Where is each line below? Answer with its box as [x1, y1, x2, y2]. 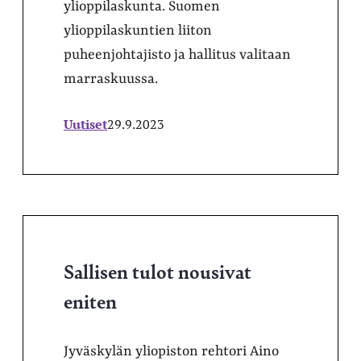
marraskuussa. [64, 70, 158, 87]
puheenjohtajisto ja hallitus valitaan [64, 46, 291, 63]
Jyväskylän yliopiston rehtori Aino [64, 342, 279, 359]
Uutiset [64, 114, 107, 133]
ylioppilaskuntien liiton [64, 22, 212, 39]
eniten [64, 286, 117, 314]
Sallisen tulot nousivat [64, 256, 251, 284]
